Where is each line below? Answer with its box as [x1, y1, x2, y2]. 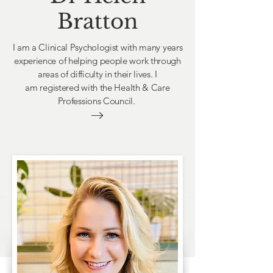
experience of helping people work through [14, 55, 181, 66]
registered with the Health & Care [37, 82, 170, 93]
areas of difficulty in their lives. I [38, 68, 157, 80]
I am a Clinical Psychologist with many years [12, 41, 183, 53]
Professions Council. [57, 95, 138, 107]
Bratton [57, 9, 138, 34]
